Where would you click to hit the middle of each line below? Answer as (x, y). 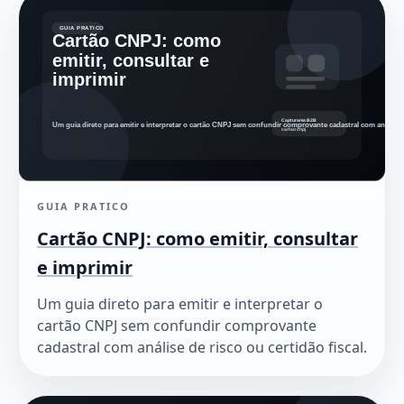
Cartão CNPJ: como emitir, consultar (197, 238)
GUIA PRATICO (83, 206)
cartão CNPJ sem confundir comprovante (177, 325)
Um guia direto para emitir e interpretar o (180, 303)
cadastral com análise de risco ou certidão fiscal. (202, 347)
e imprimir (85, 267)
